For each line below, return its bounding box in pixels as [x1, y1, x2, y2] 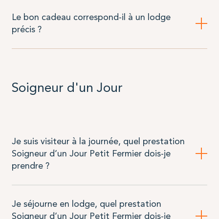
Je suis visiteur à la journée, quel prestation [11, 135, 185, 147]
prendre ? [11, 160, 49, 171]
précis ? [11, 24, 42, 35]
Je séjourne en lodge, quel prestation [11, 198, 161, 209]
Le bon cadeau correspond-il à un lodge [11, 12, 171, 23]
